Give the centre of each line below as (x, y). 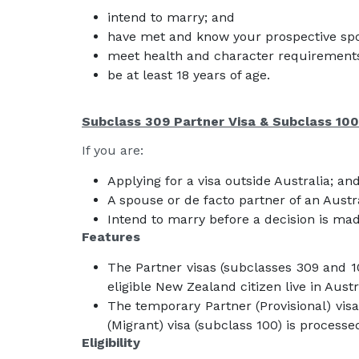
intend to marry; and (171, 17)
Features (111, 237)
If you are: (113, 150)
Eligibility (111, 343)
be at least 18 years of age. (189, 75)
